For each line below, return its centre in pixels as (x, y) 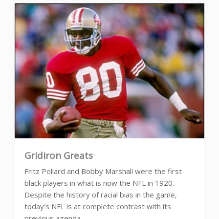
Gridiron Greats (59, 155)
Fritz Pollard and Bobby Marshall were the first (103, 171)
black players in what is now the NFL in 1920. (99, 183)
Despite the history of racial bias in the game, (101, 194)
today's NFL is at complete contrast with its (98, 206)
